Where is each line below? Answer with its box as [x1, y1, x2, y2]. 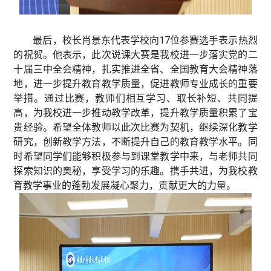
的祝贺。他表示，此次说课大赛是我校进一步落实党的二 [13, 48, 258, 60]
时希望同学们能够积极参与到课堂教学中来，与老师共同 [13, 150, 258, 162]
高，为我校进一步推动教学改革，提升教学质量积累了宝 [13, 106, 258, 119]
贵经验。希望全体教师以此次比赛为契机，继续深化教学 [13, 121, 258, 133]
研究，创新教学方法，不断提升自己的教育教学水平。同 [13, 135, 258, 148]
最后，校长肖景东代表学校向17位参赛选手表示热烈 [33, 34, 258, 46]
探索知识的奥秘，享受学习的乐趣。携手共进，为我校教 [13, 165, 258, 177]
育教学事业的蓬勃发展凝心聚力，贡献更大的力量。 [13, 179, 237, 191]
